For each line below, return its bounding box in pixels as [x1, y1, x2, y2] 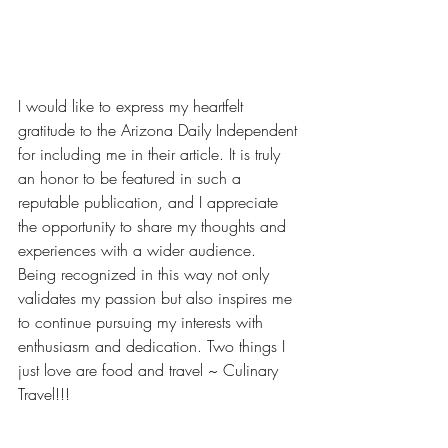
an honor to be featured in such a [18, 167, 246, 189]
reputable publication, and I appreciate [18, 191, 283, 213]
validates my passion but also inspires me [18, 287, 297, 309]
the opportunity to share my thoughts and [18, 215, 291, 237]
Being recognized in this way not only [18, 263, 274, 285]
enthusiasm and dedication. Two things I [18, 335, 290, 357]
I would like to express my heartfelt [18, 95, 248, 117]
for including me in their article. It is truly [18, 143, 285, 165]
